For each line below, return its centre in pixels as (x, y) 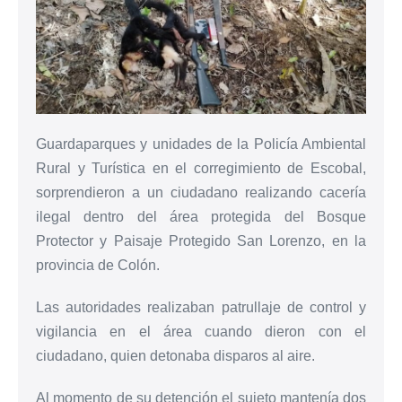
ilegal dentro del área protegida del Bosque (201, 216)
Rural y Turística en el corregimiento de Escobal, (201, 168)
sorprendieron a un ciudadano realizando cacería (201, 192)
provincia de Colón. (98, 265)
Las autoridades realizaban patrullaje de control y (201, 307)
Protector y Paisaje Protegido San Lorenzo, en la (201, 240)
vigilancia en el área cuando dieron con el (201, 331)
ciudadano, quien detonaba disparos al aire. (175, 355)
